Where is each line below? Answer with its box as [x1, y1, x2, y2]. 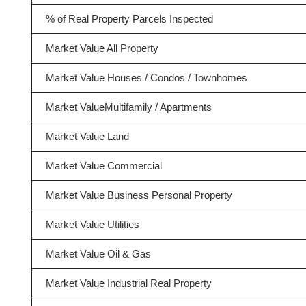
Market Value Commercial [45, 160, 162, 171]
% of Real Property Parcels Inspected [45, 13, 213, 25]
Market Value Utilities [45, 219, 139, 230]
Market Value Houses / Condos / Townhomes [45, 72, 247, 83]
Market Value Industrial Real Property [45, 277, 212, 289]
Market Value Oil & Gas [45, 248, 151, 260]
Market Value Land [45, 130, 129, 142]
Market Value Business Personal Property [45, 189, 232, 201]
